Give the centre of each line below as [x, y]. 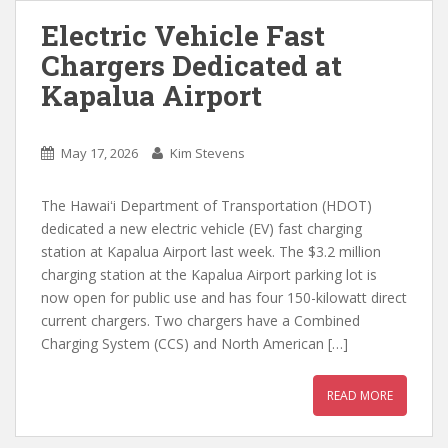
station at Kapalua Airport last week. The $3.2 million [211, 251]
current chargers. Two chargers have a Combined [200, 320]
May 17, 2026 [99, 153]
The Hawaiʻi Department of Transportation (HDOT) [206, 205]
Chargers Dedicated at [191, 65]
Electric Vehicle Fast [183, 35]
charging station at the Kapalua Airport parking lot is [209, 274]
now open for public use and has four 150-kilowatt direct [224, 297]
